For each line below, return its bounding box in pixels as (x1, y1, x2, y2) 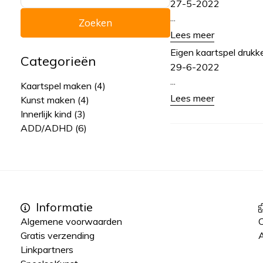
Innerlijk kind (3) (21, 108, 86, 120)
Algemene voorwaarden (21, 215, 122, 227)
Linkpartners (21, 244, 73, 255)
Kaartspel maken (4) (21, 80, 106, 92)
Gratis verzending (21, 230, 95, 241)
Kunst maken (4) (21, 94, 89, 106)
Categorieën (21, 53, 96, 69)
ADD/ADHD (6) (21, 122, 87, 134)
